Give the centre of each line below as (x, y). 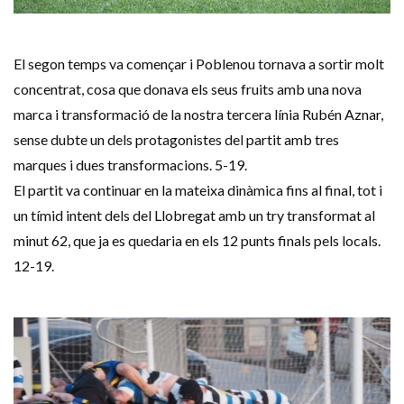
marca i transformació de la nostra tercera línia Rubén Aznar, (198, 115)
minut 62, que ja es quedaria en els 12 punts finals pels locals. (197, 241)
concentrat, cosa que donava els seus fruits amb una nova (188, 89)
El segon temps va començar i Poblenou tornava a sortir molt (199, 64)
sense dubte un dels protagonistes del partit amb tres (176, 140)
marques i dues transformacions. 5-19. (130, 165)
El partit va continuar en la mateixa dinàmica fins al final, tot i (198, 190)
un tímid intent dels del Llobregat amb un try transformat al (194, 216)
